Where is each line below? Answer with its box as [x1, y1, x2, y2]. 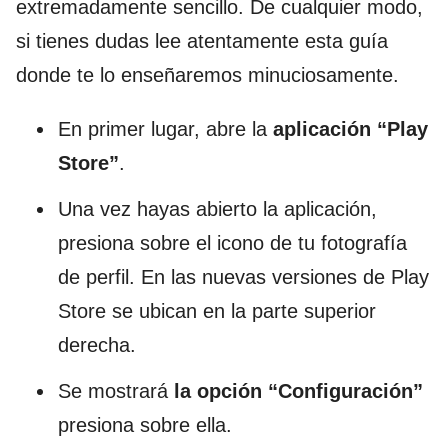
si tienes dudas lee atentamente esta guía [16, 29, 388, 52]
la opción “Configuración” [174, 379, 423, 402]
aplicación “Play [273, 117, 428, 140]
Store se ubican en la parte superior [58, 299, 376, 322]
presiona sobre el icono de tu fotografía [58, 231, 407, 254]
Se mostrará [58, 379, 174, 402]
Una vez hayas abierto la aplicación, [58, 197, 377, 220]
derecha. [58, 333, 136, 356]
